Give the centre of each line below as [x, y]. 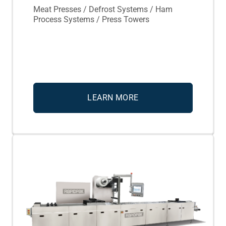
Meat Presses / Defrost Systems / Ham [103, 10]
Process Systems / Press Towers [91, 20]
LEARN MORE [113, 98]
